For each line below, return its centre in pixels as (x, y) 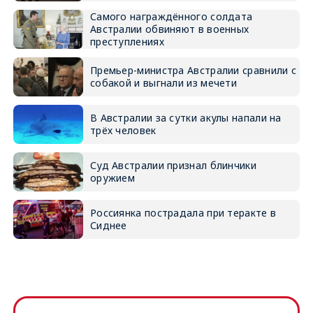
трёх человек (123, 130)
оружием (112, 177)
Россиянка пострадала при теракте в (183, 212)
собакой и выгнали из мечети (163, 82)
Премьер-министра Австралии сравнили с (193, 70)
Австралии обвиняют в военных (169, 29)
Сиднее (108, 225)
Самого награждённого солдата (171, 16)
